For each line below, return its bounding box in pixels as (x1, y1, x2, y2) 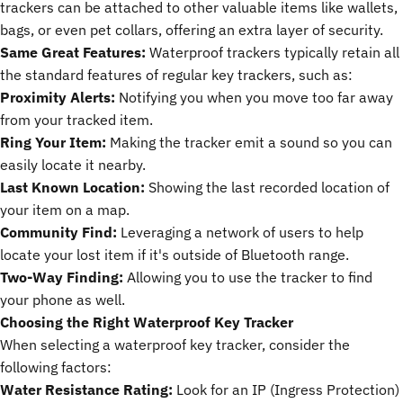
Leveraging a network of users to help (117, 222, 363, 241)
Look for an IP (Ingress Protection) (173, 380, 399, 399)
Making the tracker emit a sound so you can (106, 132, 392, 151)
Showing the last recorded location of (145, 177, 390, 196)
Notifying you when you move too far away (115, 87, 393, 106)
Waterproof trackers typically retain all (146, 42, 399, 61)
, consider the (262, 335, 350, 354)
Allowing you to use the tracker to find (123, 267, 372, 286)
